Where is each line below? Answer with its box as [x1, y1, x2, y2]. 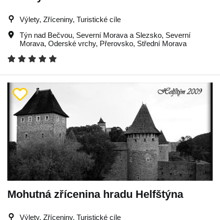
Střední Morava [137, 39, 187, 48]
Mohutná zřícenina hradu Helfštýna [7, 188, 183, 200]
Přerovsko [100, 39, 133, 48]
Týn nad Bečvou [20, 31, 72, 39]
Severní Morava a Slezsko [76, 31, 162, 39]
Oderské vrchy [48, 39, 96, 48]
